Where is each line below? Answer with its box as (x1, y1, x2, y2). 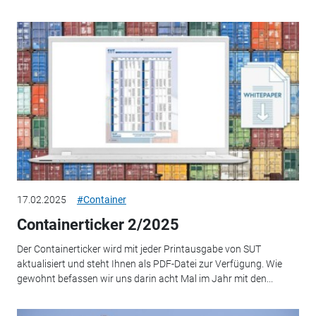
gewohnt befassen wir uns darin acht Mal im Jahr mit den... (16, 272, 273, 284)
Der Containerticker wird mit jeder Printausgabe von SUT (16, 243, 261, 255)
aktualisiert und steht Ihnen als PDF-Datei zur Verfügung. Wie (16, 257, 282, 269)
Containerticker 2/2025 (16, 216, 179, 234)
